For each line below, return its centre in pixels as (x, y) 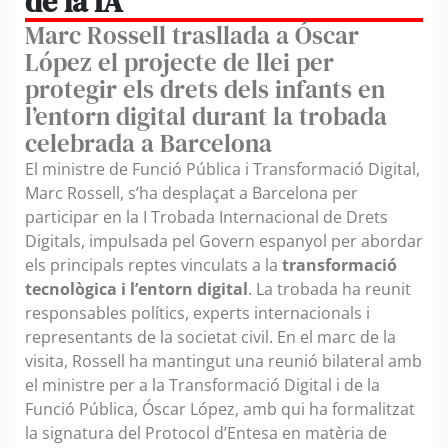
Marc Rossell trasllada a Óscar (192, 35)
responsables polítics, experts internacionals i (197, 313)
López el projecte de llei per (179, 62)
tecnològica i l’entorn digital (136, 289)
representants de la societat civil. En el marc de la (210, 337)
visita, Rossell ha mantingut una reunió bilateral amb (223, 361)
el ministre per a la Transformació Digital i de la (202, 385)
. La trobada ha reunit (329, 289)
